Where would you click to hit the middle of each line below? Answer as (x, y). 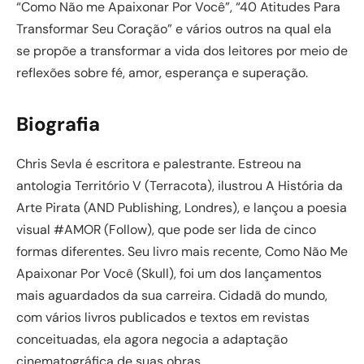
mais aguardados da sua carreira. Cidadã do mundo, (172, 295)
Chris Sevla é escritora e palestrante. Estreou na (159, 163)
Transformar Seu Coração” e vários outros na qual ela (174, 28)
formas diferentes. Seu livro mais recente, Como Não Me (182, 251)
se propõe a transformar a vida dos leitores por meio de (182, 50)
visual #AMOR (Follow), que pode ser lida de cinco (166, 229)
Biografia (58, 124)
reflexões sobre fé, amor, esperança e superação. (162, 72)
